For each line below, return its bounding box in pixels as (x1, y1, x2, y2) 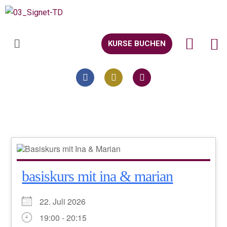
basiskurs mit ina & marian (22, 167, 173, 184)
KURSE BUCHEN (107, 39, 166, 49)
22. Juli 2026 (40, 195, 94, 207)
